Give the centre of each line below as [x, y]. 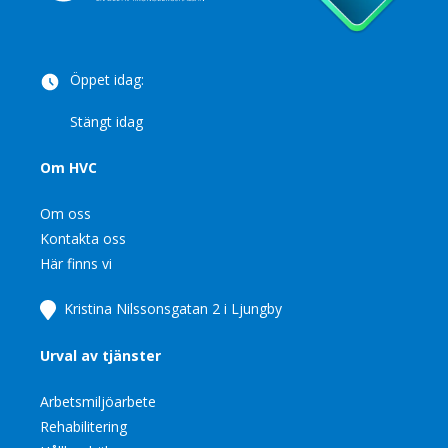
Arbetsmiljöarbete [98, 402]
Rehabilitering [83, 427]
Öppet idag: [107, 79]
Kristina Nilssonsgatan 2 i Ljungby [169, 308]
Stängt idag [106, 121]
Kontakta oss [83, 238]
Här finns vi [76, 263]
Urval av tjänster [100, 356]
